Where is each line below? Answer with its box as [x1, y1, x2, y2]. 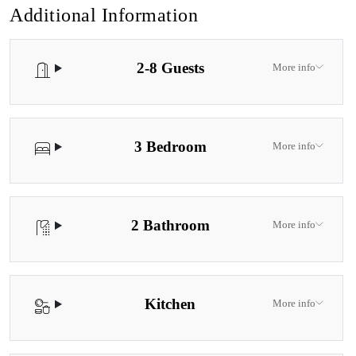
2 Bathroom [130, 216, 210, 234]
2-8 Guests [136, 59, 204, 76]
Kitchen [145, 295, 196, 312]
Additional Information [10, 4, 198, 25]
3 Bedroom [133, 137, 207, 155]
